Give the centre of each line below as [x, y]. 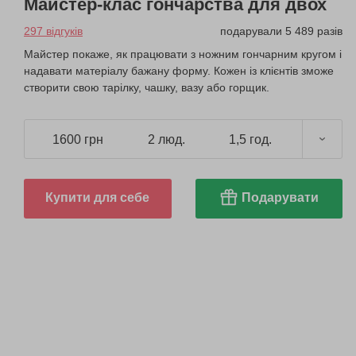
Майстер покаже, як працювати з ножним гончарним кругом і [183, 54]
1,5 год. [250, 139]
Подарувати [280, 198]
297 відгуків [53, 31]
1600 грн [78, 139]
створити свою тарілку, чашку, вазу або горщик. [147, 88]
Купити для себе [98, 198]
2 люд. [166, 139]
